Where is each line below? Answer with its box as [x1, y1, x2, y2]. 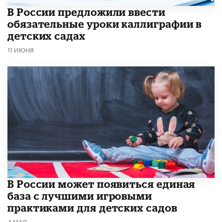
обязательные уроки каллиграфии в [7, 18, 202, 30]
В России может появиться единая [7, 177, 196, 190]
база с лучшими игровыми [7, 189, 153, 202]
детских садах [7, 30, 86, 42]
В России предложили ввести [7, 6, 166, 18]
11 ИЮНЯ [7, 44, 34, 55]
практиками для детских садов [7, 201, 177, 214]
